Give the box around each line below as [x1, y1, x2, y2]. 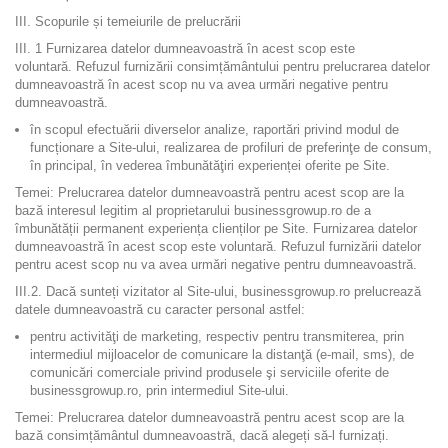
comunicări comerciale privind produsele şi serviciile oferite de [30, 365, 389, 380]
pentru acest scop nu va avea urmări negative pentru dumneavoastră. [15, 257, 417, 272]
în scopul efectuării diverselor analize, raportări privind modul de [30, 122, 399, 137]
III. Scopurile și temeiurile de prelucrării [15, 14, 241, 29]
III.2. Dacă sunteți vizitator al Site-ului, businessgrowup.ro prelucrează [15, 284, 421, 299]
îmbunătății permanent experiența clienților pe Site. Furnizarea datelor [15, 221, 417, 236]
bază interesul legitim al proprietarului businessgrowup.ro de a [15, 203, 371, 218]
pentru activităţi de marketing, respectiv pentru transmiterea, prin [30, 329, 404, 344]
